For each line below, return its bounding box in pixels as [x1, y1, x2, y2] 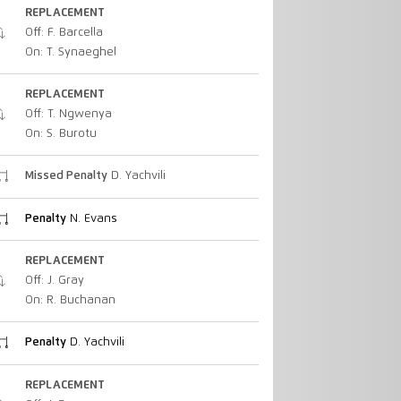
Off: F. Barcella [24, 26, 103, 38]
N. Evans [65, 212, 117, 225]
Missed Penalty [24, 170, 107, 183]
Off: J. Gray [24, 275, 84, 287]
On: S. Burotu [24, 128, 97, 141]
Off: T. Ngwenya [24, 108, 112, 121]
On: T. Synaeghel [24, 46, 116, 58]
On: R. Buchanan [24, 294, 115, 307]
